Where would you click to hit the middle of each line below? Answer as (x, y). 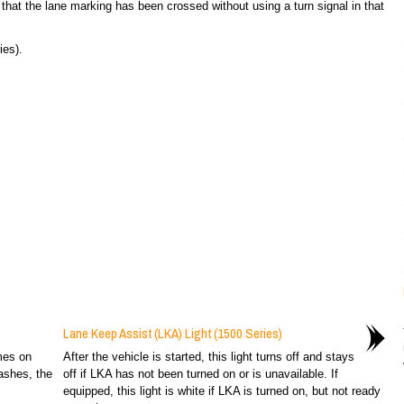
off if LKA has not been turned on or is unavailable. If (200, 374)
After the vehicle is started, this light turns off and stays (208, 357)
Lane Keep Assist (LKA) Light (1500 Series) (172, 333)
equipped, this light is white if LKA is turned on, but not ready (221, 391)
